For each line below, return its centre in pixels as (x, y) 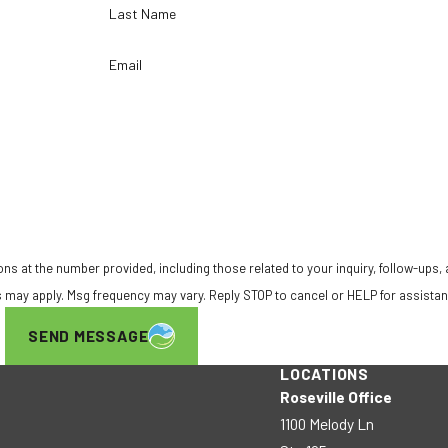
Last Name (143, 14)
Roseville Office (335, 396)
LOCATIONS (324, 373)
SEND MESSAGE (88, 336)
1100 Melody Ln (326, 423)
